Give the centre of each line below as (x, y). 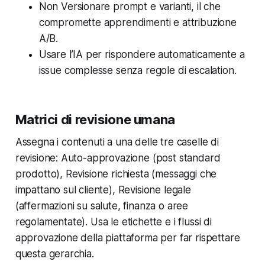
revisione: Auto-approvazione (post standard (118, 158)
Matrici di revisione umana (95, 120)
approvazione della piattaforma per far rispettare (127, 238)
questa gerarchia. (54, 254)
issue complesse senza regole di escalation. (138, 71)
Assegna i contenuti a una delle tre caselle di (117, 142)
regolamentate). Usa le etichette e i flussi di (113, 222)
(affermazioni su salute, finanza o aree (102, 206)
